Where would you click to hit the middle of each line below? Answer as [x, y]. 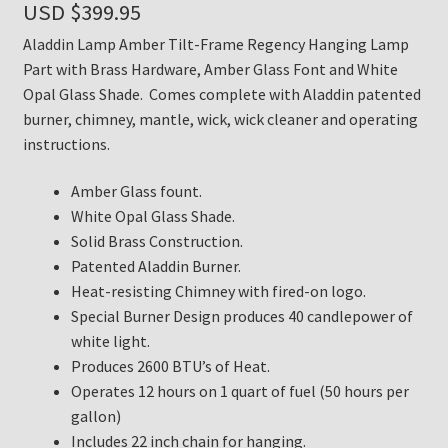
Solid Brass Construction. [156, 241]
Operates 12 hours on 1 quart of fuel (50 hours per [239, 391]
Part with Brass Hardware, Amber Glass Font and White [210, 68]
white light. [110, 341]
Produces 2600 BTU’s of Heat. [170, 366]
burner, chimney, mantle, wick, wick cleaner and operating [220, 118]
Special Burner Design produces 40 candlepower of [241, 316]
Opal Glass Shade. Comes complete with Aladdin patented [221, 93]
